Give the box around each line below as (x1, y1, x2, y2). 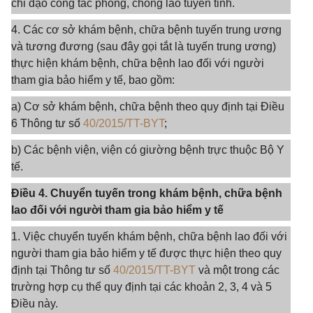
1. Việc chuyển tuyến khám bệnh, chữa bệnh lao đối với (11, 231, 287, 242)
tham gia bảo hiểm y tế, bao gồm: (11, 74, 175, 86)
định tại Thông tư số (11, 264, 113, 276)
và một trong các (196, 264, 279, 276)
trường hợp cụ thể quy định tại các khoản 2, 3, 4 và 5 (11, 281, 272, 293)
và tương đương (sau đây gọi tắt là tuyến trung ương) (11, 41, 276, 52)
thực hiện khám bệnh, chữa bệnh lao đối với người (11, 57, 264, 69)
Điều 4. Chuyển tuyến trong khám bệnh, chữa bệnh (11, 187, 282, 199)
